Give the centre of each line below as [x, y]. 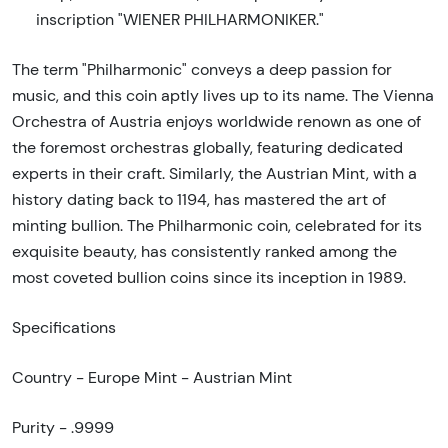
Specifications [64, 327]
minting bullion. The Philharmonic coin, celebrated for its [217, 225]
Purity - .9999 [63, 427]
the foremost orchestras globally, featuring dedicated [207, 147]
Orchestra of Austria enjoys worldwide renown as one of [216, 121]
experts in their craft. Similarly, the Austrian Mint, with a [214, 173]
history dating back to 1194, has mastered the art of [199, 199]
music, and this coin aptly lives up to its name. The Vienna [223, 95]
